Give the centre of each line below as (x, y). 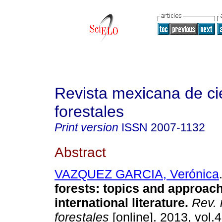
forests (75, 189)
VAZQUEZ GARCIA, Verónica (137, 174)
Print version (86, 127)
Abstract (80, 152)
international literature (120, 203)
